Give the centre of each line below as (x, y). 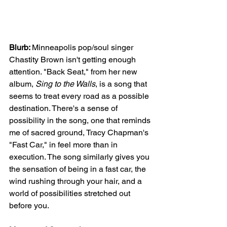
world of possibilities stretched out (71, 193)
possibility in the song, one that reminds (81, 120)
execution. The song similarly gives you (80, 157)
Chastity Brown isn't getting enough (73, 59)
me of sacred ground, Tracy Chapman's (80, 132)
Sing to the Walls (65, 84)
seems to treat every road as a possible (80, 96)
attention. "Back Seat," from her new (74, 71)
